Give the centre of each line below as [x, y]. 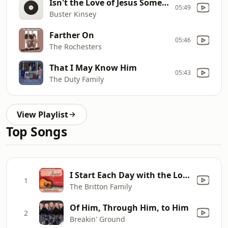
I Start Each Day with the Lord [186, 175]
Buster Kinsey [73, 14]
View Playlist [42, 115]
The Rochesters [76, 46]
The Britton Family [101, 186]
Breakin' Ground [97, 219]
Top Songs [37, 132]
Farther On [72, 35]
